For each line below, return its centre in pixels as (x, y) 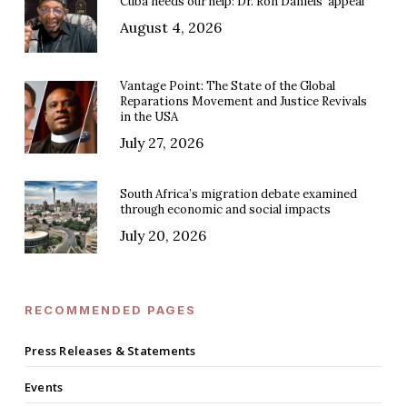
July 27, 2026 (161, 143)
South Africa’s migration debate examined (238, 194)
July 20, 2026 (163, 236)
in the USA (149, 117)
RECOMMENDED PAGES (110, 310)
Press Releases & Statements (110, 351)
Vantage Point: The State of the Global (227, 86)
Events (44, 387)
